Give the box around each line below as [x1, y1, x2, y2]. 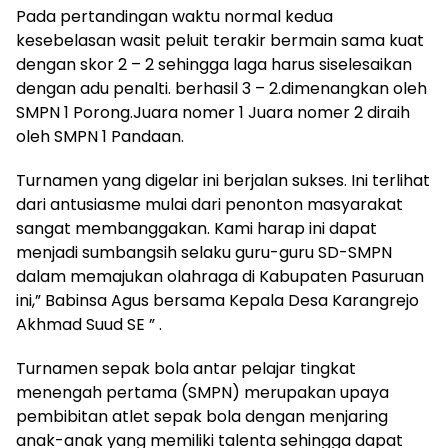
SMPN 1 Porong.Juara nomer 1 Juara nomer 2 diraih [16, 101, 410, 125]
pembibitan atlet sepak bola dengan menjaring [16, 405, 388, 429]
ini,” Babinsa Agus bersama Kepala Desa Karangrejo [16, 289, 419, 313]
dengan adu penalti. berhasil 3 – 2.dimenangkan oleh [16, 77, 427, 101]
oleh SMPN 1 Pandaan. [16, 125, 184, 149]
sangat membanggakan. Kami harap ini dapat [16, 217, 377, 241]
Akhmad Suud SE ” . [16, 313, 162, 337]
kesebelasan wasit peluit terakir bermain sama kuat [16, 29, 424, 53]
